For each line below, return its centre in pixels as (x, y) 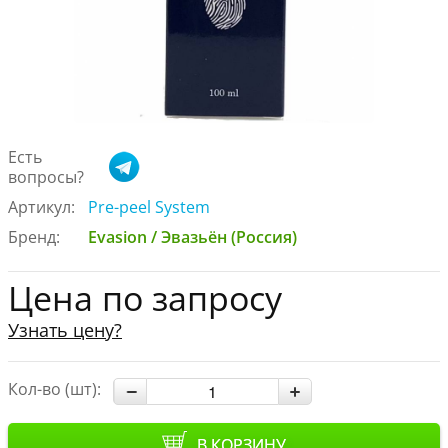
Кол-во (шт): (54, 389)
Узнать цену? (65, 330)
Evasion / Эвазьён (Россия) (192, 237)
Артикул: (41, 207)
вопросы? (46, 177)
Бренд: (34, 237)
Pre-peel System (149, 207)
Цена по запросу (145, 298)
